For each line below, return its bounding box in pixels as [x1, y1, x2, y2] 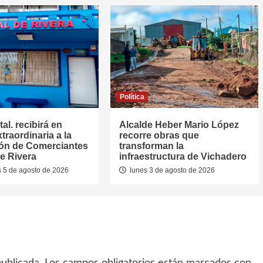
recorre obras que [119, 130, 199, 140]
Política [119, 93, 144, 101]
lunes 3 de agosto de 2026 [127, 166, 215, 174]
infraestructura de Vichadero [119, 151, 247, 161]
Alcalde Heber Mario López [119, 120, 239, 130]
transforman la [119, 141, 184, 151]
